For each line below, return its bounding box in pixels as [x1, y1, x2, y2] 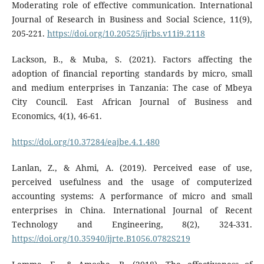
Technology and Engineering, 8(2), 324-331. [11, 219, 253, 230]
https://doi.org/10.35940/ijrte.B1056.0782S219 [11, 233, 190, 245]
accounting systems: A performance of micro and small [11, 190, 253, 202]
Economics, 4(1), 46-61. [11, 110, 102, 121]
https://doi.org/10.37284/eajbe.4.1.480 [11, 136, 160, 147]
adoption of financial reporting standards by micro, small [11, 67, 253, 79]
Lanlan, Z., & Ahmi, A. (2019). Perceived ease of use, [11, 162, 253, 174]
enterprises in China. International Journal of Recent [11, 204, 253, 216]
